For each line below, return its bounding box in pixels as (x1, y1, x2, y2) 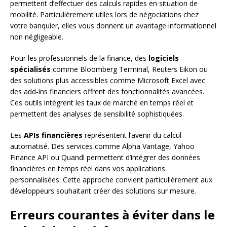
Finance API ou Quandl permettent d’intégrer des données (10, 153, 200, 163)
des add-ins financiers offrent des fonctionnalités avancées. (10, 87, 204, 97)
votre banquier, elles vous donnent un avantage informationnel (10, 21, 216, 31)
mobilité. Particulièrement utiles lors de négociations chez (10, 10, 199, 20)
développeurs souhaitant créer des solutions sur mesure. (10, 186, 196, 196)
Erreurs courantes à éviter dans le (10, 206, 215, 223)
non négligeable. (10, 32, 63, 42)
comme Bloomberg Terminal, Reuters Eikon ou (51, 64, 208, 74)
